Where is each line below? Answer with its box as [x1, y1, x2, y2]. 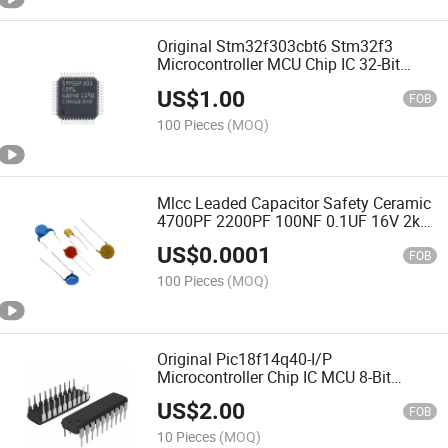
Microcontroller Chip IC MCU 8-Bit [157, 365, 392, 388]
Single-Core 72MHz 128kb [157, 71, 341, 94]
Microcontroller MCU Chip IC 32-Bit [157, 53, 401, 76]
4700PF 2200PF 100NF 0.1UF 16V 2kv [157, 209, 429, 232]
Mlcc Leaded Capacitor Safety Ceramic [157, 191, 432, 214]
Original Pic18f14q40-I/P [157, 347, 333, 370]
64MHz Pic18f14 [157, 383, 277, 406]
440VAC [157, 227, 214, 250]
